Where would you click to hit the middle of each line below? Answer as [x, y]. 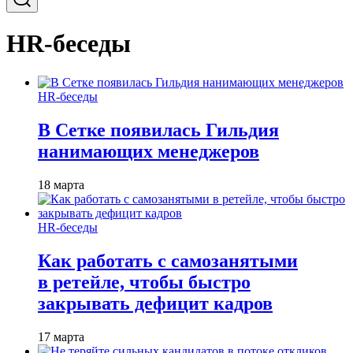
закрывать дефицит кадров [155, 303]
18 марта [61, 184]
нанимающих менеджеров [149, 151]
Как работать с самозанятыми [168, 260]
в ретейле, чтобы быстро [144, 282]
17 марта [61, 336]
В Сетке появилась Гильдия [158, 130]
